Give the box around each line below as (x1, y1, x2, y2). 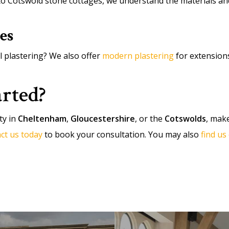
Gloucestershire (71, 113, 135, 124)
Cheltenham (18, 113, 66, 124)
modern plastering (102, 50, 174, 61)
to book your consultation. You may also (42, 129, 201, 140)
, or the (135, 113, 165, 124)
